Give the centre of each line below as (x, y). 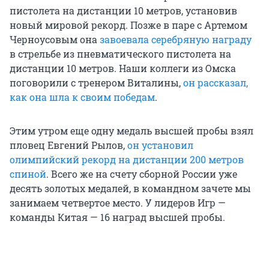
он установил (160, 145)
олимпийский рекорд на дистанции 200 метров (127, 159)
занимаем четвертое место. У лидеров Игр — (118, 202)
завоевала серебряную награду (176, 39)
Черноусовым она (55, 39)
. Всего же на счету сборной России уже (142, 174)
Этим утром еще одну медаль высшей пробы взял (131, 130)
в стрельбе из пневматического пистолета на (120, 53)
